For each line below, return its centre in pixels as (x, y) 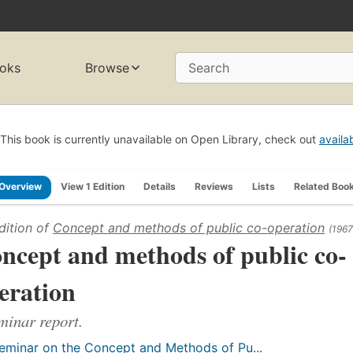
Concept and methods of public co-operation (189, 227)
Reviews (214, 186)
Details (160, 186)
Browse (108, 68)
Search (209, 68)
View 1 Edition (93, 186)
